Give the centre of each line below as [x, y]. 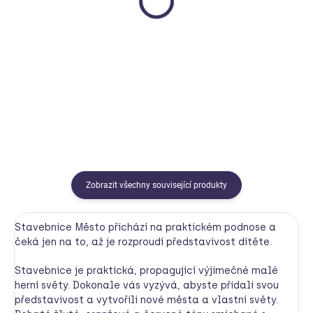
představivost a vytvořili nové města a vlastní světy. [146, 300]
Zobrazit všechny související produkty [156, 185]
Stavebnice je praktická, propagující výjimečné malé [146, 270]
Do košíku [99, 72]
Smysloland [210, 19]
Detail [286, 63]
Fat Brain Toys [55, 28]
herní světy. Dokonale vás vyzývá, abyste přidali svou [147, 285]
